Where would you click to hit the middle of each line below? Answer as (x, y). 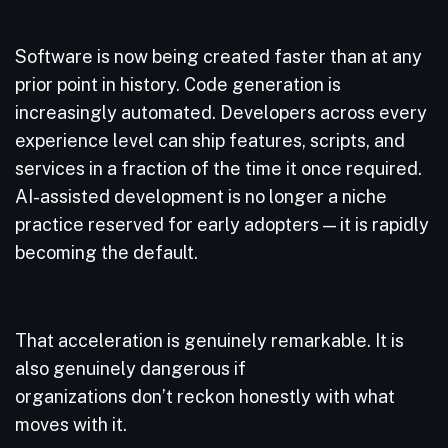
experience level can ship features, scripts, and (210, 140)
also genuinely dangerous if (130, 368)
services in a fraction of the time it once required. (218, 168)
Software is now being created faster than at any (218, 56)
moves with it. (73, 424)
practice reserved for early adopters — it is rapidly (222, 224)
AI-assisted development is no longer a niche (201, 196)
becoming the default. (108, 252)
